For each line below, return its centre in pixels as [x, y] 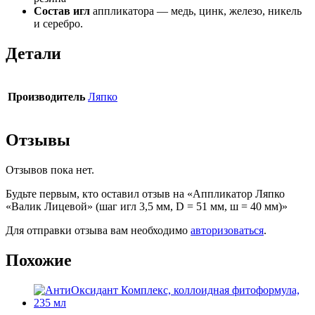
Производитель [46, 96]
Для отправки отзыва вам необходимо [98, 230]
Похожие [39, 260]
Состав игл [62, 11]
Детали [33, 54]
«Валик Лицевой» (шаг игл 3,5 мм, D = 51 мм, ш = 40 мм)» [147, 206]
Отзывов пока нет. [50, 169]
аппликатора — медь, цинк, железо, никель [196, 11]
